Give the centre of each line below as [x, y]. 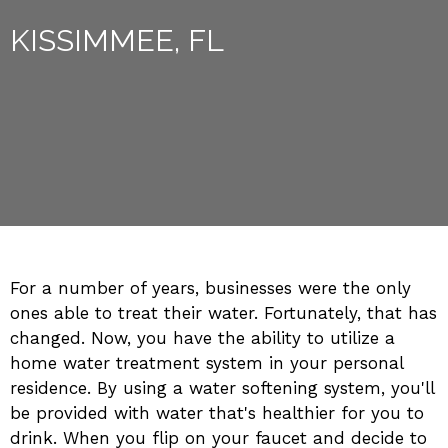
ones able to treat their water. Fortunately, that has [223, 313]
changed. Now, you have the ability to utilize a [202, 338]
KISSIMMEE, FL [117, 40]
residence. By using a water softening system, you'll [222, 388]
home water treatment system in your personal [206, 363]
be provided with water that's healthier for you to [217, 413]
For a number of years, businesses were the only [210, 288]
